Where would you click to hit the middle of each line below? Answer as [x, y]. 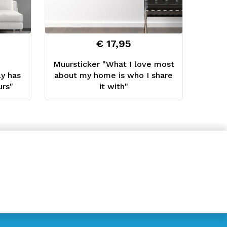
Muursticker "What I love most [113, 64]
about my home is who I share [114, 75]
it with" [113, 87]
